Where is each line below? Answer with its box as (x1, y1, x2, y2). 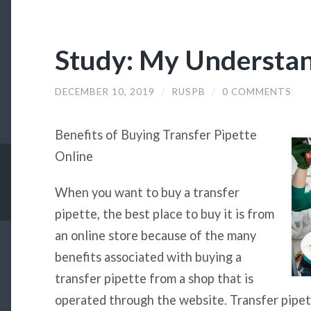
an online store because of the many (54, 227, 256, 243)
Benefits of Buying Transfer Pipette (54, 127, 257, 143)
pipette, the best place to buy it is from (54, 205, 274, 221)
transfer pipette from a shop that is (54, 270, 253, 286)
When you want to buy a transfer (54, 184, 239, 200)
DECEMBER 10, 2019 (54, 85, 155, 97)
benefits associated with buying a (54, 249, 242, 264)
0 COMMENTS (221, 85, 292, 97)
